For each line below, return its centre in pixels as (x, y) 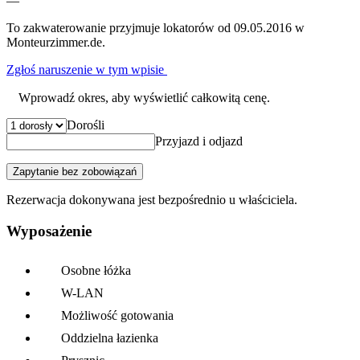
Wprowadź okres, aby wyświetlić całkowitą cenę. (144, 98)
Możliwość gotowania (117, 315)
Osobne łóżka (96, 270)
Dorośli (86, 125)
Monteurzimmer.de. (56, 43)
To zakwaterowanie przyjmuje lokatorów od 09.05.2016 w (155, 28)
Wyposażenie (49, 231)
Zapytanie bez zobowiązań (75, 172)
